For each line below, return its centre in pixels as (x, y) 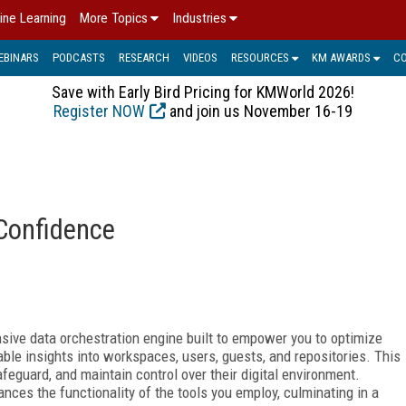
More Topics (114, 18)
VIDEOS (200, 57)
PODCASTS (79, 57)
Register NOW (99, 111)
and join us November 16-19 (259, 111)
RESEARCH (144, 57)
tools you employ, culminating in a (278, 392)
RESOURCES (260, 57)
